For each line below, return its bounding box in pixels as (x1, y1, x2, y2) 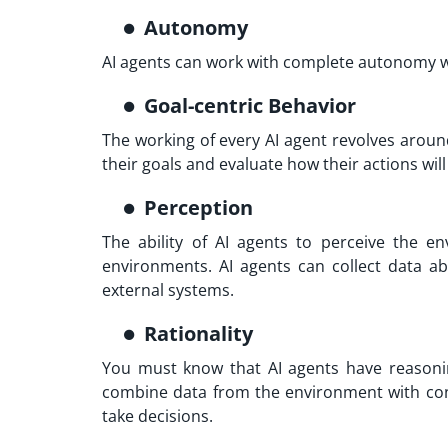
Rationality (144, 320, 258, 348)
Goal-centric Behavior (144, 92, 356, 120)
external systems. (102, 279, 234, 302)
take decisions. (102, 405, 217, 428)
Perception (144, 194, 258, 222)
